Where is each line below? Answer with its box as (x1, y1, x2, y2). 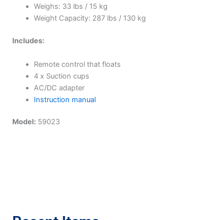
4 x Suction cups (33, 71, 89, 81)
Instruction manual (33, 95, 96, 104)
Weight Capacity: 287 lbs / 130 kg (33, 14, 146, 23)
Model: (12, 117, 36, 127)
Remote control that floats (33, 59, 121, 69)
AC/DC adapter (33, 83, 84, 92)
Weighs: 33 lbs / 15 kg (33, 2, 108, 11)
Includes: (12, 36, 44, 46)
